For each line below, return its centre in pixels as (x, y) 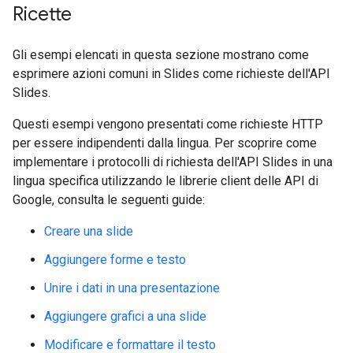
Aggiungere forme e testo (115, 259)
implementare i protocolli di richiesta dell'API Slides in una (173, 162)
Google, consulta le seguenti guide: (109, 199)
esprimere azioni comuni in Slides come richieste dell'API (171, 73)
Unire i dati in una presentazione (132, 288)
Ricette (42, 14)
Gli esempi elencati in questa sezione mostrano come (161, 54)
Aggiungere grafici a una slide (125, 316)
